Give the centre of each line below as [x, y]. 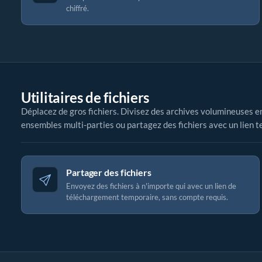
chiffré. [77, 8]
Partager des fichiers [109, 172]
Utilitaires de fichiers [85, 97]
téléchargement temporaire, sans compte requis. [147, 197]
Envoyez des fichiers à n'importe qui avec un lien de [151, 186]
